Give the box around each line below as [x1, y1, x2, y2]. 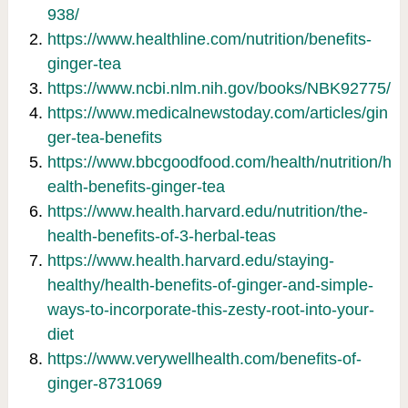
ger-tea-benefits [46, 128, 162, 148]
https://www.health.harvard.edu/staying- [46, 251, 334, 270]
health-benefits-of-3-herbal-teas [46, 227, 276, 246]
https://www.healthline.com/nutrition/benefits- [46, 30, 372, 49]
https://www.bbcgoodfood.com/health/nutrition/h [46, 153, 392, 172]
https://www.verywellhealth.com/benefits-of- [46, 350, 362, 369]
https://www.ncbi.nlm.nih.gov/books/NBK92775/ [46, 79, 391, 98]
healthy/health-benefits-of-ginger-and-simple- [46, 276, 373, 295]
